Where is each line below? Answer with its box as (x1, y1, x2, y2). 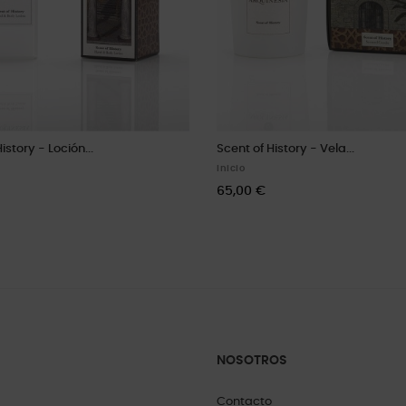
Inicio (217, 163, 245, 173)
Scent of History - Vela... (217, 142, 354, 155)
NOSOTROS (217, 353, 287, 367)
